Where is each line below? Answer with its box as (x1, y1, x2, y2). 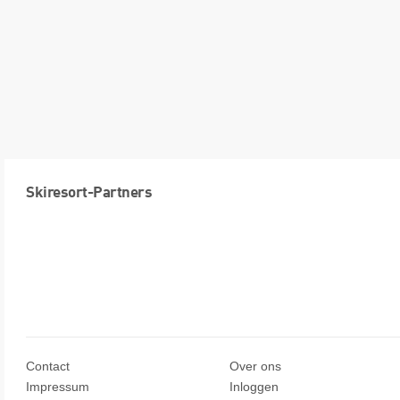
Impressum (26, 379, 89, 395)
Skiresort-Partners (26, 186, 152, 202)
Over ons (229, 359, 281, 374)
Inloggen (229, 379, 279, 395)
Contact (26, 359, 70, 374)
